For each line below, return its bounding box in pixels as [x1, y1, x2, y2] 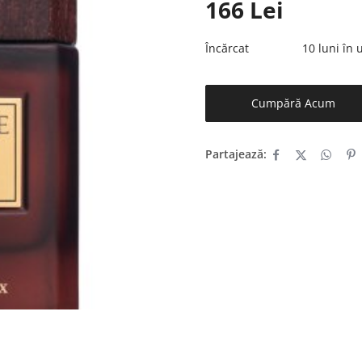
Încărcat [205, 40, 250, 56]
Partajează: [205, 145, 267, 162]
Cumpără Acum [251, 95, 336, 111]
